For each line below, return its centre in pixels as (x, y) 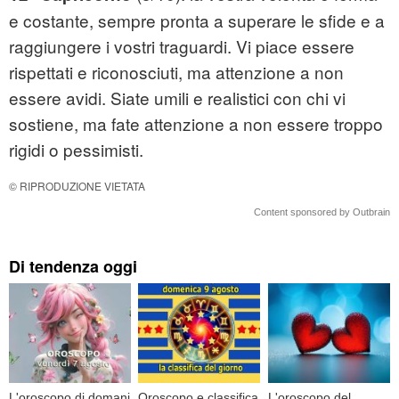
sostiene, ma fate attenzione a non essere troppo (196, 124)
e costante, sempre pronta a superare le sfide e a (197, 20)
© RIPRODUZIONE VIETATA (77, 186)
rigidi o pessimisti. (76, 150)
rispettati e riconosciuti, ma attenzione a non (176, 72)
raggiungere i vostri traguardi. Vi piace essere (182, 46)
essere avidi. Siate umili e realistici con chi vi (177, 98)
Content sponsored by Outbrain (322, 212)
